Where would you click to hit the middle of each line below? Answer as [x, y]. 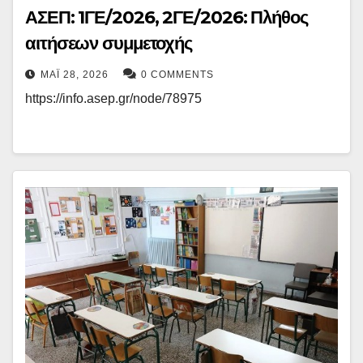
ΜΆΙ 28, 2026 [75, 75]
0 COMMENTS [177, 75]
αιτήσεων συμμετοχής [109, 44]
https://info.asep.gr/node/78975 [113, 99]
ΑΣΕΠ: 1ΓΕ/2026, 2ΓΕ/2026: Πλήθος [167, 18]
